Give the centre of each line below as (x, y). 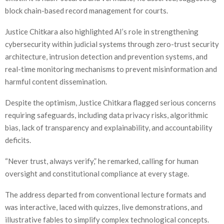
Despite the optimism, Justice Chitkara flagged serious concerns (110, 102)
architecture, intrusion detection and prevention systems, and (106, 56)
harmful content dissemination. (56, 81)
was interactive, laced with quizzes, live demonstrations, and (104, 207)
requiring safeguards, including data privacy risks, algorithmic (106, 115)
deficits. (18, 140)
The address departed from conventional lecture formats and (105, 194)
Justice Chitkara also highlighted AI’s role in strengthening (102, 31)
